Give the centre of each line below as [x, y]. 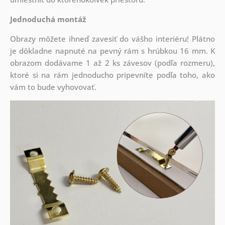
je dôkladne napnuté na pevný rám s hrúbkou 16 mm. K [113, 51]
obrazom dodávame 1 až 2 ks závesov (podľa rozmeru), [113, 63]
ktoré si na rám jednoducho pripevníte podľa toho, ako [113, 75]
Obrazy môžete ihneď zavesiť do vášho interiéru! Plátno [113, 39]
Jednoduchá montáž [48, 19]
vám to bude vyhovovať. [54, 87]
